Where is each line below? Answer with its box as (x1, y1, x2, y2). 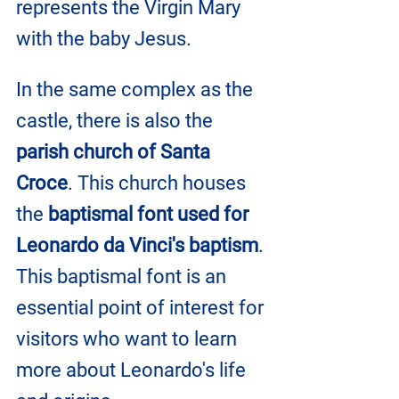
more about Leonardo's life (16, 358, 250, 381)
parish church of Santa (16, 140, 215, 163)
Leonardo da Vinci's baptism (16, 233, 258, 256)
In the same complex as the (16, 77, 257, 101)
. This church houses (68, 171, 250, 194)
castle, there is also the (16, 109, 217, 132)
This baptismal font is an (16, 265, 231, 288)
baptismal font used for (48, 202, 253, 225)
